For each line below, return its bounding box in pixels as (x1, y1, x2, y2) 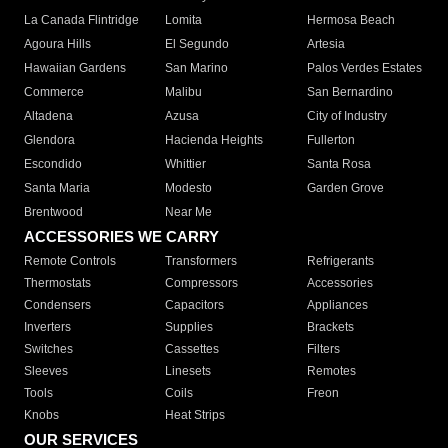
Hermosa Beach (306, 13, 395, 28)
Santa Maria (24, 181, 90, 196)
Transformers (165, 254, 238, 269)
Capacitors (165, 298, 225, 313)
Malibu (165, 85, 203, 100)
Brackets (306, 320, 354, 335)
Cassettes (165, 342, 220, 357)
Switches (24, 342, 73, 357)
